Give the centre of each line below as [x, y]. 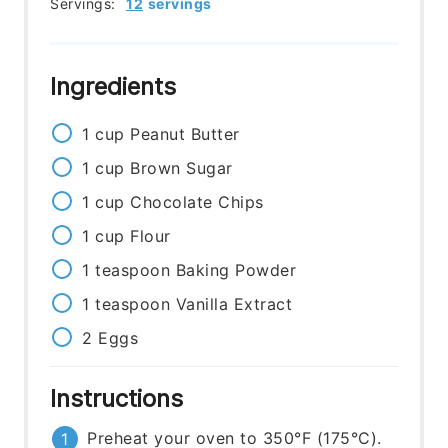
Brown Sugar [181, 168]
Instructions [120, 399]
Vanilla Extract [234, 304]
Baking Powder [236, 270]
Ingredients [117, 87]
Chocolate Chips [197, 202]
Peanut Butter [185, 134]
